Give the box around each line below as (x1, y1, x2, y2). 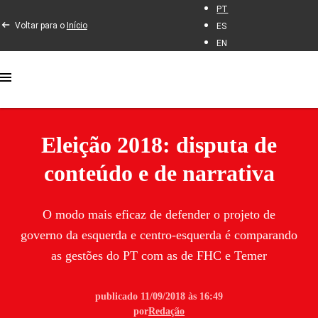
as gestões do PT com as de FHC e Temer (51, 248, 267, 263)
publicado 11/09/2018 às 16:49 (95, 291, 223, 302)
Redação (148, 306, 185, 317)
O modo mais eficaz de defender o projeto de (43, 207, 275, 221)
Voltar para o (14, 20, 67, 31)
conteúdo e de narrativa (43, 160, 275, 186)
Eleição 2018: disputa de (41, 132, 277, 158)
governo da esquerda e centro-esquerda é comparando (21, 228, 297, 242)
